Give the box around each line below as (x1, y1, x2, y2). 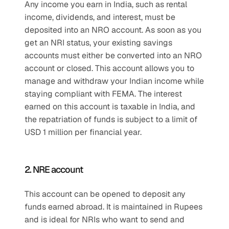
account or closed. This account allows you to (25, 63, 194, 74)
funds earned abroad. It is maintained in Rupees (25, 201, 202, 212)
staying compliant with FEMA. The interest (25, 88, 182, 99)
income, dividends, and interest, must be (25, 12, 175, 22)
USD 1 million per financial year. (25, 127, 142, 138)
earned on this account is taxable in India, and (25, 101, 195, 112)
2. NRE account (25, 164, 83, 175)
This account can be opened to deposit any (25, 189, 186, 199)
